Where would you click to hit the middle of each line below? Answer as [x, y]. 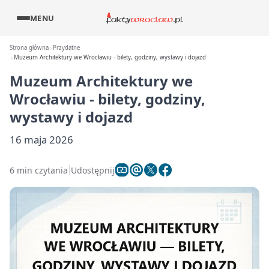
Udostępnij [93, 170]
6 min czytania [39, 170]
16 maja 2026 [41, 140]
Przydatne [67, 48]
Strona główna [29, 48]
